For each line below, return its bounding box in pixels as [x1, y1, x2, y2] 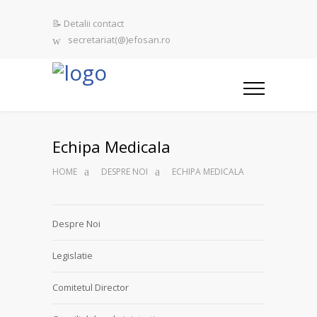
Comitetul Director [52, 281, 129, 294]
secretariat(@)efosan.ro [68, 33, 171, 47]
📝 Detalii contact [52, 17, 124, 30]
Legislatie [52, 249, 93, 262]
